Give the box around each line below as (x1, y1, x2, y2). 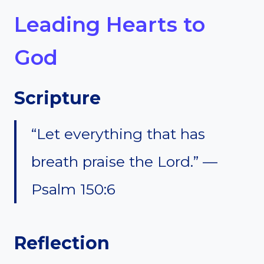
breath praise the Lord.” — (31, 152, 217, 170)
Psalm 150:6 (31, 180, 115, 198)
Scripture (14, 87, 101, 109)
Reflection (14, 232, 110, 254)
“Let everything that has (31, 124, 205, 143)
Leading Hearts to (14, 12, 205, 37)
